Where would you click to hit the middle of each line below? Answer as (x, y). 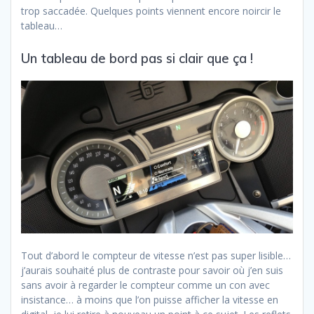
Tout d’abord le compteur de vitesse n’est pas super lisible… (156, 256)
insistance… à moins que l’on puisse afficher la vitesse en (150, 300)
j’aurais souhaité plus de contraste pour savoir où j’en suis (152, 271)
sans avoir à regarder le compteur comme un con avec (145, 285)
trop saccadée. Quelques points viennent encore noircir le (151, 11)
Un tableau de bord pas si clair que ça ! (137, 59)
